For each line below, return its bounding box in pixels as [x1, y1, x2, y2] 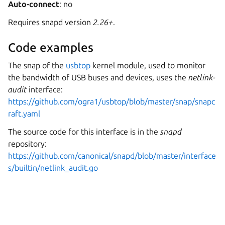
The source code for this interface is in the [8, 127, 160, 136]
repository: [8, 139, 47, 148]
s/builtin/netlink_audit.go [8, 163, 98, 172]
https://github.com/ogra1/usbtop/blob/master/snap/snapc [8, 97, 215, 106]
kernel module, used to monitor [90, 61, 205, 70]
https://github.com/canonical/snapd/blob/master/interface [8, 151, 216, 160]
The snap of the [8, 61, 66, 70]
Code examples [8, 41, 93, 54]
